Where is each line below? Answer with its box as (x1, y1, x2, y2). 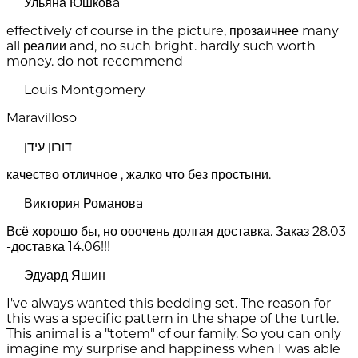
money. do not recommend (6, 54, 183, 70)
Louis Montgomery (24, 82, 145, 98)
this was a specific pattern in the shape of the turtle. (6, 311, 339, 327)
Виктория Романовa (24, 196, 143, 212)
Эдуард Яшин (24, 268, 105, 284)
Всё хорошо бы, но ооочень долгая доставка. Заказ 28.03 (6, 224, 346, 240)
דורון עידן (24, 139, 72, 155)
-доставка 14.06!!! (6, 239, 110, 255)
